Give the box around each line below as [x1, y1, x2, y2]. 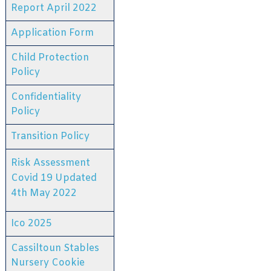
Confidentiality [11, 90, 81, 103]
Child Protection [11, 51, 89, 64]
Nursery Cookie [11, 256, 85, 269]
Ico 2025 [11, 217, 52, 230]
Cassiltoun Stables [11, 241, 99, 255]
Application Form [11, 26, 94, 39]
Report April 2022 [11, 1, 97, 15]
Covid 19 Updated [11, 171, 97, 184]
